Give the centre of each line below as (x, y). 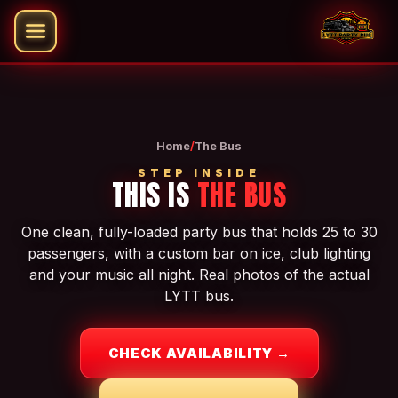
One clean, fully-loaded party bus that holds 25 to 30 (199, 232)
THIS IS (154, 195)
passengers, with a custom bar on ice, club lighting (199, 253)
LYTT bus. (199, 296)
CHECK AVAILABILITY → (199, 353)
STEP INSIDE (199, 173)
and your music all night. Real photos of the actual (199, 275)
